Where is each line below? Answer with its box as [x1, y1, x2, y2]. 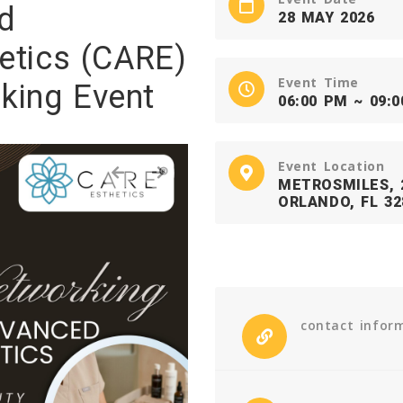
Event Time [277, 74, 359, 91]
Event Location [277, 157, 385, 175]
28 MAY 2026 [277, 9, 375, 26]
